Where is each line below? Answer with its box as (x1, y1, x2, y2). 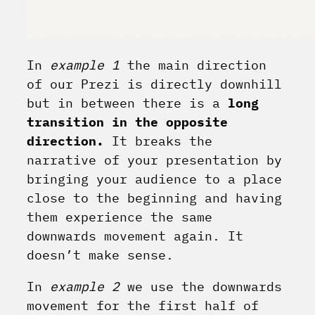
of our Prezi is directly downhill (27, 76, 282, 93)
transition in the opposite (27, 114, 228, 131)
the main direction (120, 57, 266, 74)
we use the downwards (120, 278, 282, 295)
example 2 (50, 278, 120, 295)
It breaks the (104, 133, 212, 150)
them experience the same (27, 209, 212, 226)
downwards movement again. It (27, 228, 243, 245)
